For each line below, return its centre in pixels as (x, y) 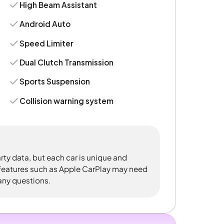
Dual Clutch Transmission (67, 62)
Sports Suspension (55, 81)
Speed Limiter (47, 43)
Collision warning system (67, 100)
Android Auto (45, 24)
